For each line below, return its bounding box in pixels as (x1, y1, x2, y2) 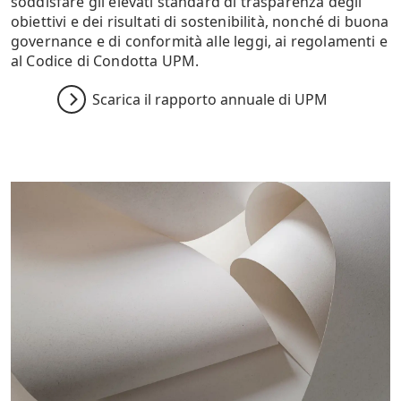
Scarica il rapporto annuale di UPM (91, 90, 328, 110)
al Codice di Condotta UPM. (11, 51, 203, 72)
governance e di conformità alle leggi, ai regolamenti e (11, 31, 388, 52)
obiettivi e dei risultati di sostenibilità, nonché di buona (11, 12, 389, 32)
